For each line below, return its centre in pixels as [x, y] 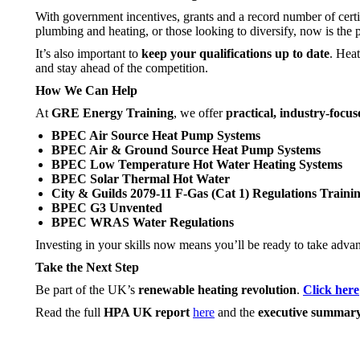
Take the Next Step [87, 267]
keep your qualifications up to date [235, 53]
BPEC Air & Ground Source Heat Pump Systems [186, 150]
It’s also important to [88, 53]
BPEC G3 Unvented [107, 208]
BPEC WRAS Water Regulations [144, 222]
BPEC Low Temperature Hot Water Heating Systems [197, 164]
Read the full [70, 312]
